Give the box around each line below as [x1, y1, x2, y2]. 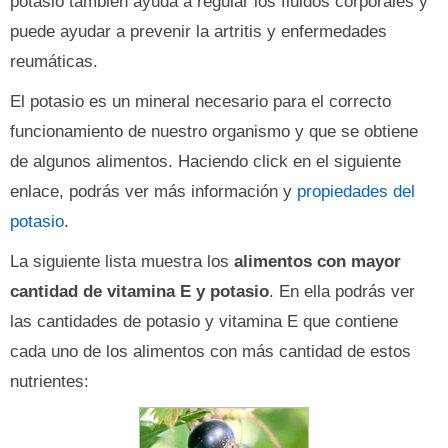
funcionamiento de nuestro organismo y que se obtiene [10, 122, 418, 141]
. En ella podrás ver [269, 282, 415, 301]
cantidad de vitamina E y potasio [10, 282, 269, 301]
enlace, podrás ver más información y [10, 182, 297, 201]
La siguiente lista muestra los [10, 252, 234, 271]
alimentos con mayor [234, 252, 401, 271]
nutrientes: [10, 372, 89, 391]
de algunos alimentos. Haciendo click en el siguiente [10, 152, 401, 171]
